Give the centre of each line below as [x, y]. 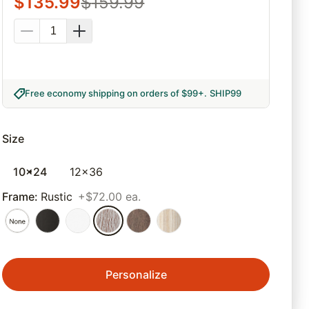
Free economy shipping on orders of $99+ [115, 93]
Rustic [57, 197]
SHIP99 [226, 93]
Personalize [136, 275]
